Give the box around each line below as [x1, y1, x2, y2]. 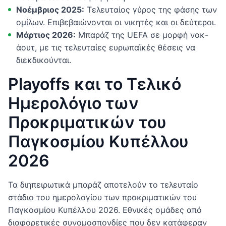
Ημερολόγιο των [8, 93, 139, 114]
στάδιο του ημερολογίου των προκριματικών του [8, 192, 197, 203]
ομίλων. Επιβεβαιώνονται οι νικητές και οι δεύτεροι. [16, 17, 216, 28]
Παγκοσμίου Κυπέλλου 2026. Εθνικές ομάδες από [8, 205, 202, 215]
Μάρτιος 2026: [16, 30, 76, 40]
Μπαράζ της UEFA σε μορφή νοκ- [76, 30, 208, 40]
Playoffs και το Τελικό [8, 74, 181, 94]
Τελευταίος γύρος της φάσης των [84, 5, 217, 15]
